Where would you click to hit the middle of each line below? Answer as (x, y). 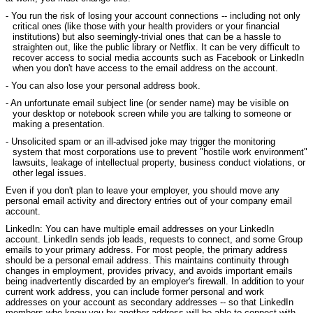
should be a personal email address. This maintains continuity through (147, 260)
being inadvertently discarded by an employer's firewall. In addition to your (155, 281)
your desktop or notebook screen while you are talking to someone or (152, 113)
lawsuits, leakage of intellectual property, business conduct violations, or (159, 162)
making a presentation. (59, 124)
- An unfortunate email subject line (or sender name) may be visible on (147, 103)
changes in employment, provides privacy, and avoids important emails (149, 270)
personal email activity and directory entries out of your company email (149, 201)
